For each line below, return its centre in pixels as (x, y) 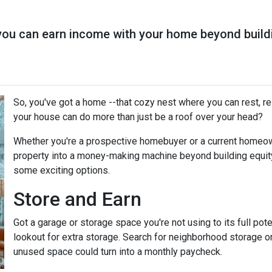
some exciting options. (62, 170)
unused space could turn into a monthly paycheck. (118, 252)
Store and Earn (77, 199)
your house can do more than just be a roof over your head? (138, 117)
